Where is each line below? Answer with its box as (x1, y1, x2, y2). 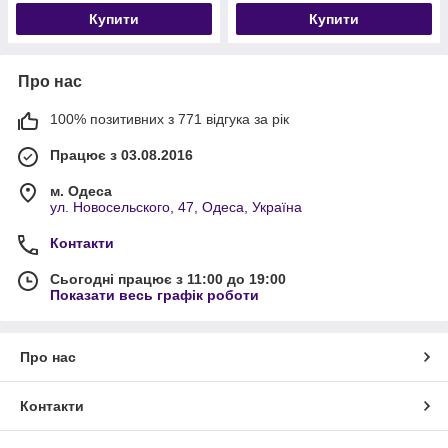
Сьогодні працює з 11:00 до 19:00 (50, 270, 286, 287)
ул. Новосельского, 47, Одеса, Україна (50, 198, 302, 215)
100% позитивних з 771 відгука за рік (50, 110, 289, 127)
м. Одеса (50, 182, 112, 199)
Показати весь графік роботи (50, 286, 259, 303)
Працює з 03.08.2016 (50, 146, 193, 163)
